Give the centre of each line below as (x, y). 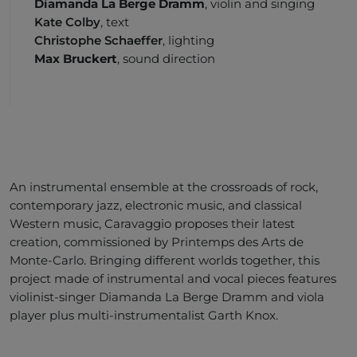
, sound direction (166, 59)
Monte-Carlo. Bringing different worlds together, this (165, 261)
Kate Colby (67, 22)
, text (115, 22)
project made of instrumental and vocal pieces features (173, 279)
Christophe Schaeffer (98, 41)
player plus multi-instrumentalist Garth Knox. (144, 316)
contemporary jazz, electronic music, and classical (156, 206)
